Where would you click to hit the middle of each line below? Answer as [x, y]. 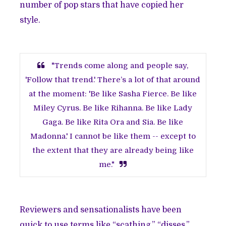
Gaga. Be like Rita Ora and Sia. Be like [113, 122]
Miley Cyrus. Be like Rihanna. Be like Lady [113, 108]
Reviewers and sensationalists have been [101, 210]
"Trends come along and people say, [119, 66]
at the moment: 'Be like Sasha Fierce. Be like [113, 94]
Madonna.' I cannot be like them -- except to [113, 136]
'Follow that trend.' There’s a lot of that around [113, 80]
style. [30, 20]
